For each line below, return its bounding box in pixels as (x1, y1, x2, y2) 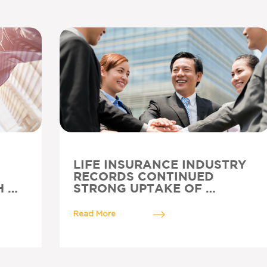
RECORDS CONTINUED (73, 172, 214, 182)
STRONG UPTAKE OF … (73, 184, 216, 194)
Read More (73, 210, 116, 218)
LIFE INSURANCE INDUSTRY (73, 160, 246, 170)
